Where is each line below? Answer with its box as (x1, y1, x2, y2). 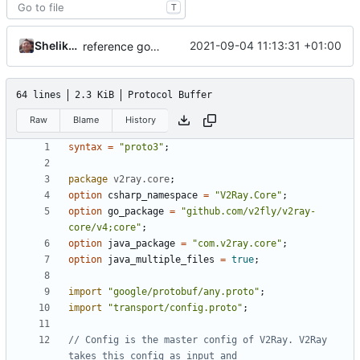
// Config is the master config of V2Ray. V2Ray (68, 334, 327, 346)
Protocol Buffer (128, 88, 212, 100)
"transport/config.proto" (108, 302, 243, 314)
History (125, 114, 156, 125)
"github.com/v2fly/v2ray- (181, 206, 316, 218)
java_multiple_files (108, 254, 215, 266)
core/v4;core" (68, 222, 141, 234)
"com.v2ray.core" (192, 238, 282, 250)
